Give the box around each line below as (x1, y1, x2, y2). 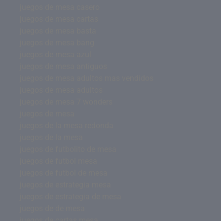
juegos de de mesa (20, 204, 85, 213)
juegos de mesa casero (20, 2, 100, 12)
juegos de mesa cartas (20, 14, 98, 24)
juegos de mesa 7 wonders (20, 97, 112, 107)
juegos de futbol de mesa (20, 168, 108, 178)
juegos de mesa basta (20, 26, 96, 36)
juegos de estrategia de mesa (20, 192, 121, 201)
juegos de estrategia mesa (20, 180, 111, 189)
